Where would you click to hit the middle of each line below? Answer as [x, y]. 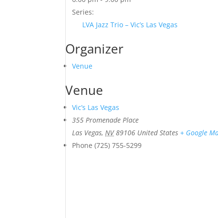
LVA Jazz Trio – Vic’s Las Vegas [130, 25]
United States [158, 133]
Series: [83, 12]
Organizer [95, 49]
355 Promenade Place [106, 120]
